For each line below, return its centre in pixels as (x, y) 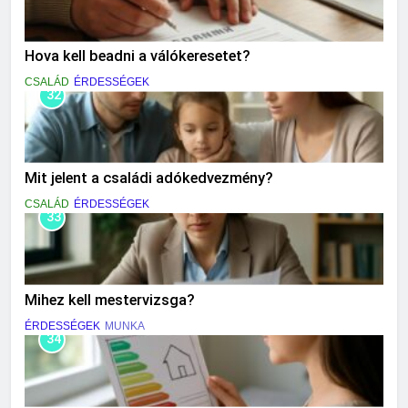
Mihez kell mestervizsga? (110, 300)
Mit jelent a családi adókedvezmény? (149, 178)
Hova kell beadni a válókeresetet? (138, 56)
